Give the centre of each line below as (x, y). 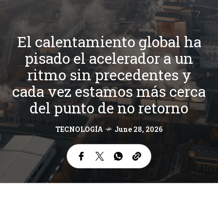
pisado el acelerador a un (109, 58)
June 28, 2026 (138, 129)
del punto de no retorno (109, 108)
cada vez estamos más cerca (109, 91)
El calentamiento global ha (109, 41)
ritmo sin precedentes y (109, 74)
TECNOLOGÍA (79, 129)
